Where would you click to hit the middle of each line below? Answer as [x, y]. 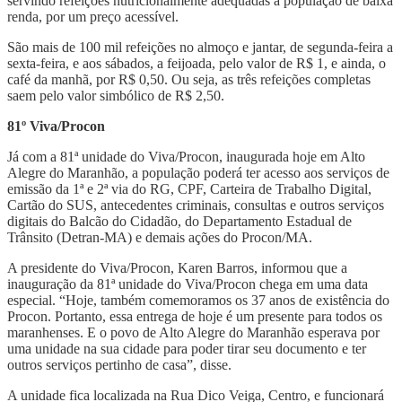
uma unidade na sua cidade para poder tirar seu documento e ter [187, 348]
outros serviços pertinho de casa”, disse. [119, 364]
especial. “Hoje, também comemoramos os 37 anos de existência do [198, 300]
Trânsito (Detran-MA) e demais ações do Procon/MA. [160, 237]
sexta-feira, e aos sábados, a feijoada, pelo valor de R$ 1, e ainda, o [197, 63]
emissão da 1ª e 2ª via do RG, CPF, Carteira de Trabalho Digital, [189, 188]
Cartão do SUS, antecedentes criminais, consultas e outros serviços [196, 205]
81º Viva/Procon [56, 126]
